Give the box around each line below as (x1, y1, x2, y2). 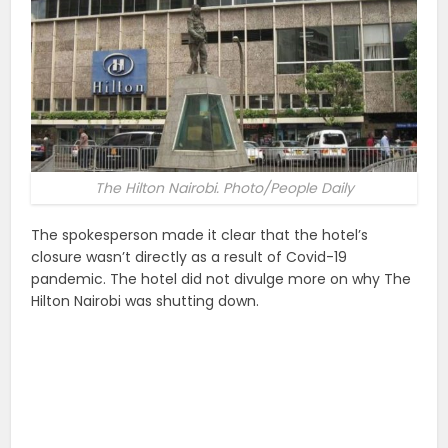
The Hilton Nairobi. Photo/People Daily (94, 178, 354, 199)
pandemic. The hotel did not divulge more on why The (31, 269, 412, 290)
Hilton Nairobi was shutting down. (31, 291, 260, 312)
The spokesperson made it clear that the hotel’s (31, 225, 369, 246)
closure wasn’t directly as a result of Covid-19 (31, 247, 348, 268)
